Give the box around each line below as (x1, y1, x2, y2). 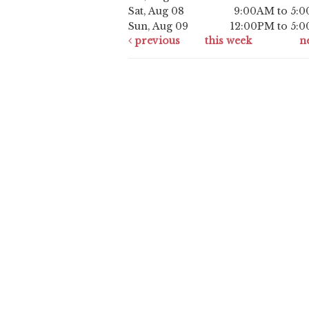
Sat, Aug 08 (128, 5, 184, 18)
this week (204, 34, 252, 48)
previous (132, 34, 180, 48)
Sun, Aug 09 (128, 20, 188, 33)
